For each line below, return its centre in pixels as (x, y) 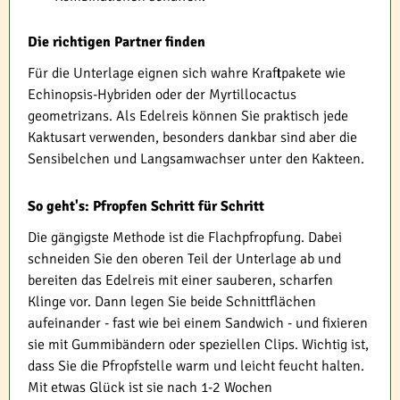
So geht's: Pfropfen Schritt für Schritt (146, 207)
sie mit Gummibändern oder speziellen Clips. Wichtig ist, (198, 345)
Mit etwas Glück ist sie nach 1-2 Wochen (150, 388)
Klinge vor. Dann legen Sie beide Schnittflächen (172, 302)
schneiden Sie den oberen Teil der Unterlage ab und (184, 259)
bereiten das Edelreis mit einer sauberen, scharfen (180, 281)
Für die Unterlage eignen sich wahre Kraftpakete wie (187, 74)
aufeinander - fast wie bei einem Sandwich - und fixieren (198, 324)
